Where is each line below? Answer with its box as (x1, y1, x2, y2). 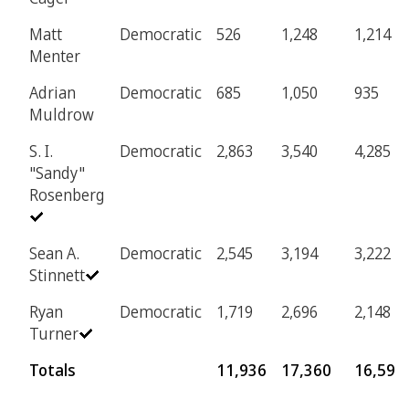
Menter (29, 44, 80, 67)
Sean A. (29, 241, 79, 264)
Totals (29, 358, 76, 381)
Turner (29, 321, 79, 344)
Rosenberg (29, 183, 105, 205)
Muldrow (29, 102, 94, 125)
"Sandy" (29, 161, 85, 184)
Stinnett (29, 263, 85, 286)
